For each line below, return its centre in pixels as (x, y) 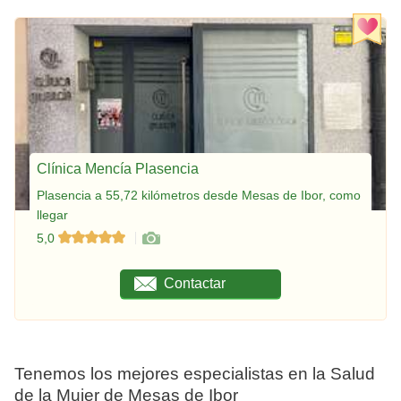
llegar (52, 214)
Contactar (195, 283)
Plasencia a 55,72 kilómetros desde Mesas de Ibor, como (199, 195)
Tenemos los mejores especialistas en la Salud (195, 373)
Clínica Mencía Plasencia (118, 168)
